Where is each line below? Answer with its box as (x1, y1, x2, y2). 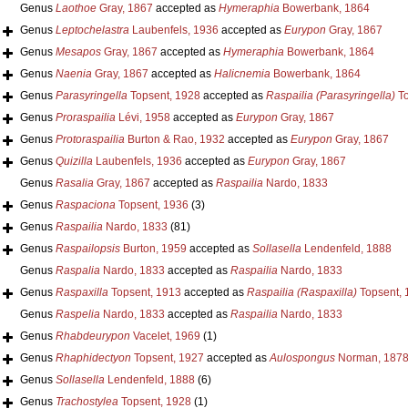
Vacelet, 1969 (129, 329, 200, 342)
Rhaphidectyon (55, 351, 131, 364)
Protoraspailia (55, 132, 125, 146)
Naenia (55, 66, 92, 80)
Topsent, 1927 (130, 351, 204, 364)
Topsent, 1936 (115, 198, 189, 211)
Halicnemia (213, 66, 270, 80)
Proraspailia (55, 110, 116, 124)
